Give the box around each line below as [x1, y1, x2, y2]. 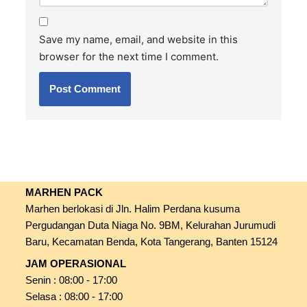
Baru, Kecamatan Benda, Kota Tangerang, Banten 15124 [25, 236, 278, 247]
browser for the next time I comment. [39, 50, 219, 63]
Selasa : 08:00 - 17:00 [25, 291, 123, 302]
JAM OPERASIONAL [25, 258, 127, 269]
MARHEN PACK [25, 186, 103, 198]
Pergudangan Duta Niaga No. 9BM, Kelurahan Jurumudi [25, 219, 276, 231]
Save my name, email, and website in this [39, 33, 238, 46]
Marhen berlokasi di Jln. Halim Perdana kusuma [25, 203, 241, 214]
